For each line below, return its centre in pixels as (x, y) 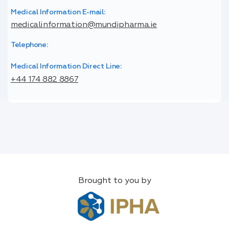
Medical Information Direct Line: (66, 67)
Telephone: (29, 45)
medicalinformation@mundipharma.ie (84, 25)
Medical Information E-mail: (58, 12)
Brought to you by (114, 181)
